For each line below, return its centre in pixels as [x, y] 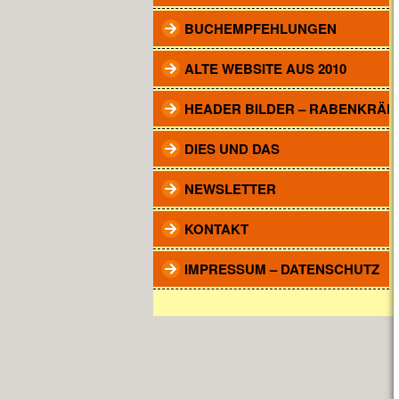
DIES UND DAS [232, 149]
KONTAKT [216, 229]
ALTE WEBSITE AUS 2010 [265, 69]
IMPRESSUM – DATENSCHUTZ [282, 269]
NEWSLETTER [230, 189]
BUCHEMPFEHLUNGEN [261, 28]
